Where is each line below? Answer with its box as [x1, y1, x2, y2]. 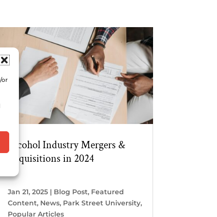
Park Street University [62, 199, 140, 208]
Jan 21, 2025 [7, 187, 48, 197]
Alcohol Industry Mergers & [7, 138, 125, 153]
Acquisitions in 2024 [7, 152, 94, 166]
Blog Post [53, 187, 88, 197]
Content [7, 199, 37, 208]
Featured [91, 187, 124, 197]
